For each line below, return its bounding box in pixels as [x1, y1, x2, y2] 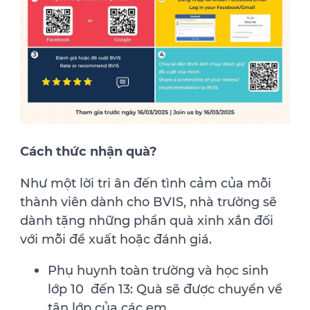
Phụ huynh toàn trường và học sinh [48, 262, 269, 278]
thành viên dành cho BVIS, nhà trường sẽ [20, 194, 277, 210]
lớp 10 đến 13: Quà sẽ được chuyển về [48, 281, 283, 297]
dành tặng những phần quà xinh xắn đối [20, 212, 274, 228]
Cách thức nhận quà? [20, 143, 161, 159]
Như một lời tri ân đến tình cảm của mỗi [20, 175, 272, 191]
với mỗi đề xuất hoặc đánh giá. [20, 231, 216, 247]
